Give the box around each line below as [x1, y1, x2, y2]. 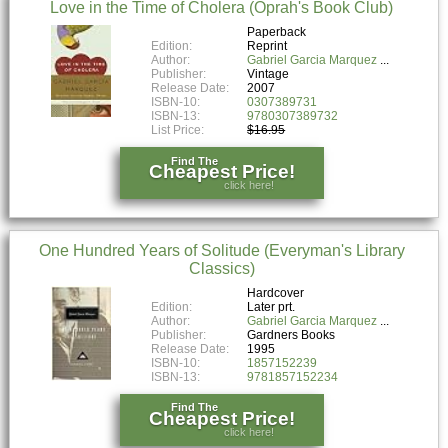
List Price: [151, 122, 208, 137]
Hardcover [247, 285, 305, 300]
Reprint [247, 38, 288, 53]
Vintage [247, 66, 290, 81]
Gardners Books [247, 327, 336, 342]
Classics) [188, 259, 255, 277]
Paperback [247, 24, 307, 39]
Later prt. [247, 299, 296, 314]
